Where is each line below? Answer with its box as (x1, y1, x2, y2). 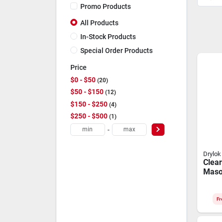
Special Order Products (80, 46, 153, 55)
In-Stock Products (80, 32, 136, 41)
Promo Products (80, 2, 131, 10)
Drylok (203, 150, 221, 158)
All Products (80, 19, 118, 27)
